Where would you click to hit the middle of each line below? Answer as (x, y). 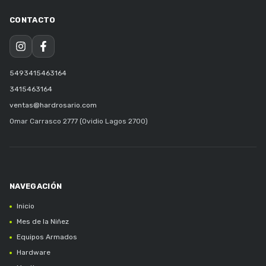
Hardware (34, 252)
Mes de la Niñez (43, 221)
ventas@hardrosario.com (53, 105)
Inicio (26, 206)
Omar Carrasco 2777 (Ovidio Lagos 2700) (79, 121)
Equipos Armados (47, 237)
